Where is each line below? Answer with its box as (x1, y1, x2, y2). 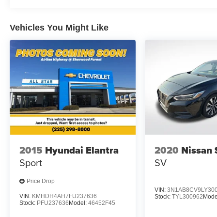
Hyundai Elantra (45, 143, 119, 158)
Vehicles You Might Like (10, 23, 108, 33)
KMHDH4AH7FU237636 (32, 192, 97, 200)
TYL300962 (172, 193, 203, 200)
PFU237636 (37, 199, 69, 206)
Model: (69, 199, 88, 206)
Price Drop (27, 178, 55, 185)
